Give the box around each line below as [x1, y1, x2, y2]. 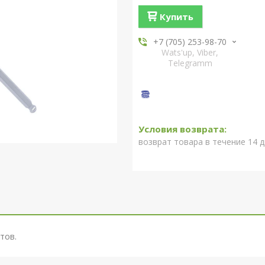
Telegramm [167, 57, 212, 69]
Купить [159, 11, 193, 22]
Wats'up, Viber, [161, 47, 219, 58]
